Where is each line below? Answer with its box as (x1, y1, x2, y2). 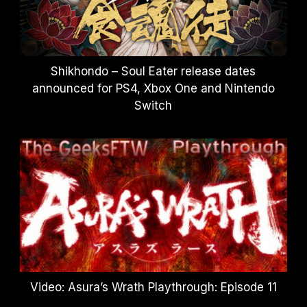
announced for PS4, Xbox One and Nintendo (32, 81, 275, 95)
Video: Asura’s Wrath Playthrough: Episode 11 (29, 280, 277, 294)
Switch (134, 98, 173, 112)
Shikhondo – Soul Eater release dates (51, 64, 256, 78)
